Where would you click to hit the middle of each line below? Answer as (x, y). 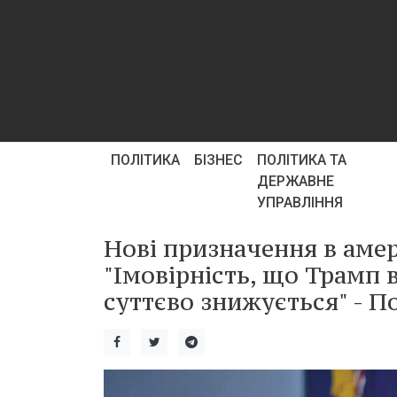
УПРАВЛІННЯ (300, 202)
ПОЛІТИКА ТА (302, 160)
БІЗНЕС (218, 160)
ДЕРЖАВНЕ (296, 181)
